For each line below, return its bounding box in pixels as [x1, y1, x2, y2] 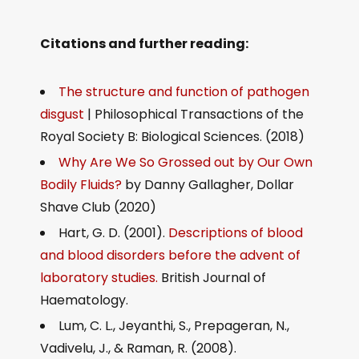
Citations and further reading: [40, 34, 251, 54]
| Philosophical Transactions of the [84, 105, 304, 124]
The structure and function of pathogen [58, 83, 309, 102]
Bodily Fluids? [40, 175, 122, 195]
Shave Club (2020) [40, 198, 156, 217]
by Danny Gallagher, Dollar [122, 175, 294, 195]
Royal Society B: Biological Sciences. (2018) [40, 127, 305, 147]
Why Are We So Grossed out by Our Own [58, 153, 313, 172]
